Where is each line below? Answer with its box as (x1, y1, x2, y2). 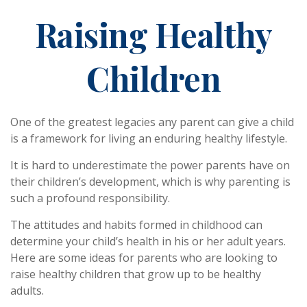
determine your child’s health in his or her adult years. (10, 234, 286, 249)
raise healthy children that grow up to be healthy (10, 267, 261, 282)
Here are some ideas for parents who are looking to (10, 250, 278, 265)
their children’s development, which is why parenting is (10, 174, 291, 189)
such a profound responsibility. (10, 191, 170, 206)
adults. (10, 283, 44, 298)
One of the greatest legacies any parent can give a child (10, 114, 294, 130)
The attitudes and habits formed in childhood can (10, 217, 262, 232)
